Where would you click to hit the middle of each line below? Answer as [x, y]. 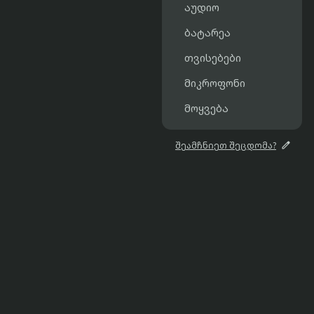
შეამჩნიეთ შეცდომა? [226, 145]
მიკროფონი [214, 83]
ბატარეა [207, 33]
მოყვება [206, 108]
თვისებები [212, 57]
